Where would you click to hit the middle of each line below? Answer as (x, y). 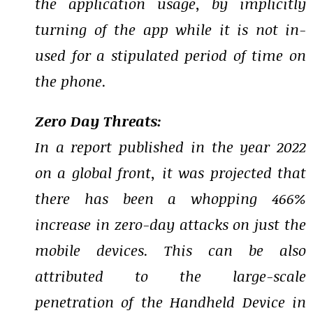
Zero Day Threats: (98, 121)
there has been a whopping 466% (170, 198)
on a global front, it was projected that (170, 173)
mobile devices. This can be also (170, 250)
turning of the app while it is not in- (170, 29)
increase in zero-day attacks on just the (170, 224)
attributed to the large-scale (170, 276)
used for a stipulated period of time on (170, 55)
